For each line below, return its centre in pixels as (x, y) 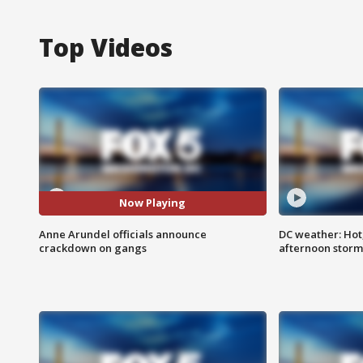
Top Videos (106, 47)
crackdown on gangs (93, 248)
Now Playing (153, 203)
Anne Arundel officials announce (123, 234)
